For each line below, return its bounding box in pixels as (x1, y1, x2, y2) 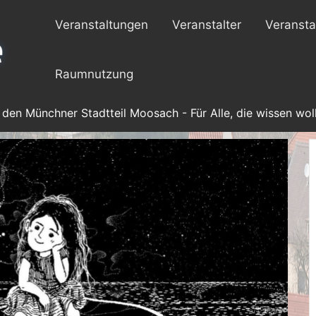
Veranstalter (172, 18, 241, 32)
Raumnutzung (55, 67, 133, 81)
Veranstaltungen (55, 18, 148, 32)
